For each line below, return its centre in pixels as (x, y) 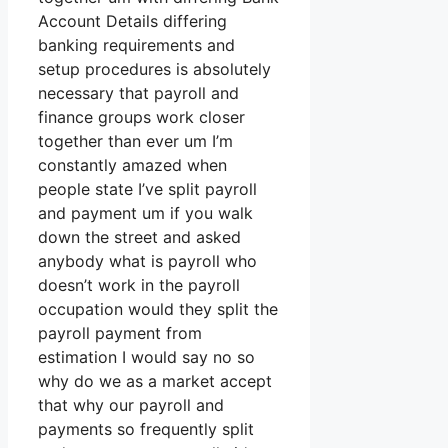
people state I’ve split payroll (147, 189)
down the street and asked (139, 237)
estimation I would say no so (146, 357)
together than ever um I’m (135, 141)
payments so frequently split (146, 429)
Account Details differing (132, 21)
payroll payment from (120, 333)
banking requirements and (136, 45)
